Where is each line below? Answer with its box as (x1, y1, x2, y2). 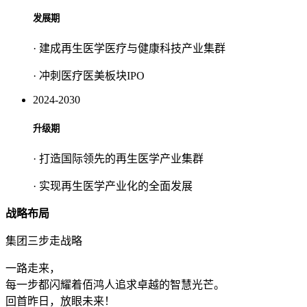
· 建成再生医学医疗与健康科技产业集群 (33, 42, 225, 54)
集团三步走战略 (5, 235, 82, 247)
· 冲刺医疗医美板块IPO (33, 69, 145, 82)
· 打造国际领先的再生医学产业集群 (33, 153, 204, 165)
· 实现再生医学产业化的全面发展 (33, 180, 193, 193)
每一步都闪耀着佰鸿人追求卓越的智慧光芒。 (5, 279, 225, 291)
